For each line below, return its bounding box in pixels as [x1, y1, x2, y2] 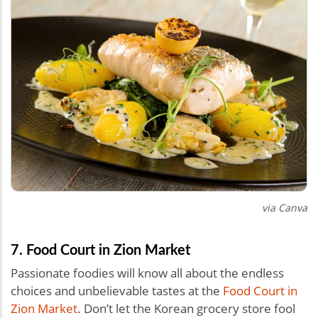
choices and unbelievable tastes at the [11, 282, 223, 299]
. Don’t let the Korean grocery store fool [77, 300, 295, 317]
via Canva [262, 200, 307, 214]
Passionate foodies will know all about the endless [11, 264, 284, 281]
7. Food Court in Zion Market [11, 238, 190, 259]
